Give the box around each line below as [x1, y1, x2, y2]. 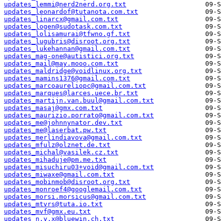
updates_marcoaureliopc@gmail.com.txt [4, 82, 146, 90]
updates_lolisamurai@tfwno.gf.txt [4, 30, 130, 38]
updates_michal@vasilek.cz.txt [4, 148, 118, 156]
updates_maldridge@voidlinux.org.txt [4, 67, 142, 75]
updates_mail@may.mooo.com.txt [4, 60, 118, 68]
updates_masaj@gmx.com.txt [4, 104, 103, 112]
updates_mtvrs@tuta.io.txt [4, 200, 103, 208]
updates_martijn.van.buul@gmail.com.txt [4, 97, 154, 105]
